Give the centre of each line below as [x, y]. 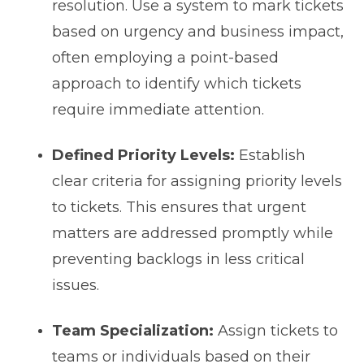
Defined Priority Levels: [143, 156]
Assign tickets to [275, 331]
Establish [270, 156]
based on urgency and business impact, [197, 32]
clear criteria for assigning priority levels [197, 182]
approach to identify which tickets [176, 84]
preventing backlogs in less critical [178, 260]
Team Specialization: [132, 331]
